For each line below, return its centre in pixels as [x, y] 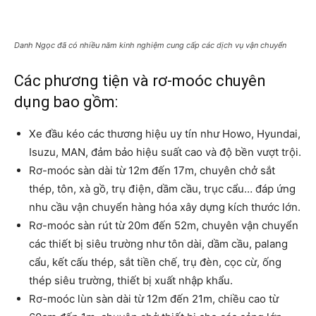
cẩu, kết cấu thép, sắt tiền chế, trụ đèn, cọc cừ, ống [155, 262]
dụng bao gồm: [66, 102]
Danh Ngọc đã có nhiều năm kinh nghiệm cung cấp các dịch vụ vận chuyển [150, 45]
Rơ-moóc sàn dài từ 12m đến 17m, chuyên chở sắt [152, 171]
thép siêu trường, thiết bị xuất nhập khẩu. [131, 281]
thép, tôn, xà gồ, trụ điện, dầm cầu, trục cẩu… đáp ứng [162, 189]
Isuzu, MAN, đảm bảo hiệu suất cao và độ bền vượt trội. [165, 152]
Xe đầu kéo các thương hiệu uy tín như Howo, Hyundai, [165, 134]
